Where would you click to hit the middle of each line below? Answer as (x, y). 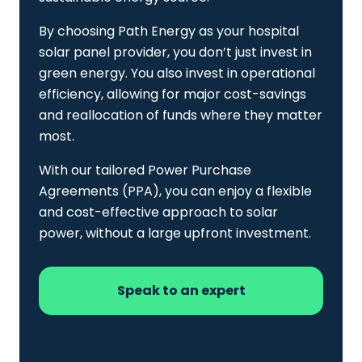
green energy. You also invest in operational (177, 74)
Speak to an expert (181, 291)
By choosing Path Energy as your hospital (169, 32)
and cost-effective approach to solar (158, 213)
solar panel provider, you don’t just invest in (175, 53)
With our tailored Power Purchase (145, 170)
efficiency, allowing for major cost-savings (173, 95)
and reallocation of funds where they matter (181, 116)
